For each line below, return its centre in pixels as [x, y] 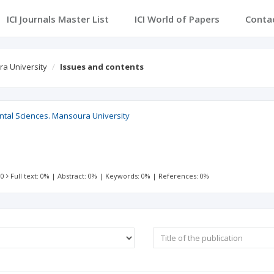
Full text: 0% [30, 176]
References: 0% [184, 176]
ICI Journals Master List [57, 19]
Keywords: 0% [128, 176]
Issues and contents [102, 67]
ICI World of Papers [177, 19]
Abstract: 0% [78, 176]
